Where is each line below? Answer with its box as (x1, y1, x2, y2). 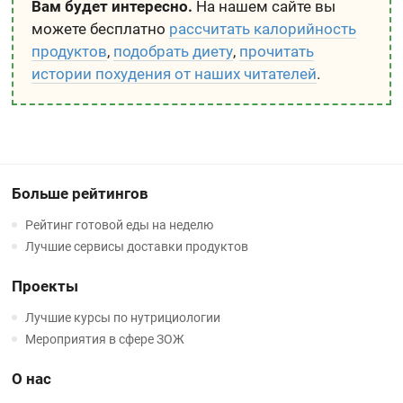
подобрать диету (113, 42, 234, 60)
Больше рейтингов (12, 184, 149, 202)
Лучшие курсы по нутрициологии (25, 310, 221, 325)
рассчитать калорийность (169, 20, 357, 38)
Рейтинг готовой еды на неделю (25, 218, 214, 232)
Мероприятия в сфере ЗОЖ (25, 332, 185, 346)
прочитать (239, 42, 315, 60)
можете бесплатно (31, 20, 170, 38)
